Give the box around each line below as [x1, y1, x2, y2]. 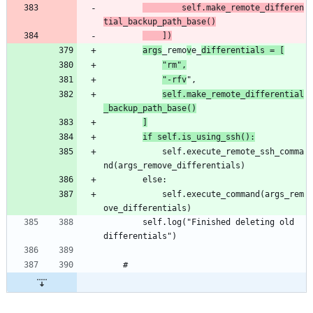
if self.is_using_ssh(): [143, 132, 255, 143]
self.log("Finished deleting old [103, 217, 143, 228]
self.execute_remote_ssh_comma [103, 147, 162, 157]
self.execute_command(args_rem [103, 189, 162, 200]
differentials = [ [201, 45, 284, 56]
